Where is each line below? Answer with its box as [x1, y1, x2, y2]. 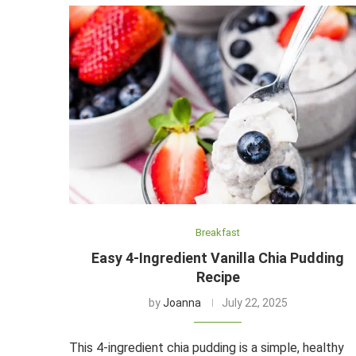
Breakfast [195, 226, 241, 238]
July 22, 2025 [221, 296, 288, 309]
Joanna [162, 296, 201, 309]
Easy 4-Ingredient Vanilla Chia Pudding [91, 249, 345, 266]
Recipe [195, 268, 240, 285]
